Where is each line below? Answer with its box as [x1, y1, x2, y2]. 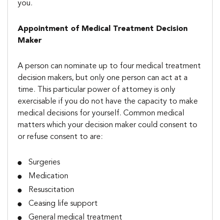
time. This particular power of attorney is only [18, 86, 175, 94]
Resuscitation [28, 186, 75, 194]
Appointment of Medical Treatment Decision [18, 25, 188, 33]
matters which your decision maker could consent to [18, 121, 197, 129]
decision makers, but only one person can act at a [18, 74, 188, 82]
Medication [28, 172, 69, 180]
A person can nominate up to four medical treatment [18, 62, 201, 70]
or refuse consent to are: [18, 133, 103, 141]
